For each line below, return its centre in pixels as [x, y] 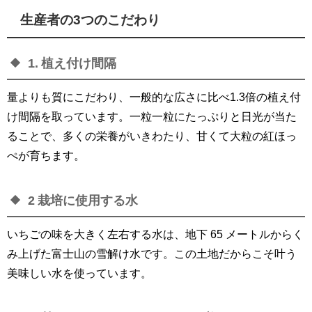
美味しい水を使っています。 [79, 273]
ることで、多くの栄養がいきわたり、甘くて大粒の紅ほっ [152, 136]
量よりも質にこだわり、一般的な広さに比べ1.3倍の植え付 [154, 97]
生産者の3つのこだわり [91, 19]
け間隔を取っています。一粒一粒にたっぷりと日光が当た [152, 117]
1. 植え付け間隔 [72, 64]
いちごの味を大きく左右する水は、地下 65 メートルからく [155, 234]
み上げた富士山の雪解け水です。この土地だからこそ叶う [152, 254]
